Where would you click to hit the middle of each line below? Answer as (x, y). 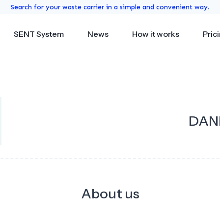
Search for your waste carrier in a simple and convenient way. (110, 7)
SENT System (39, 34)
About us (110, 193)
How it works (156, 34)
